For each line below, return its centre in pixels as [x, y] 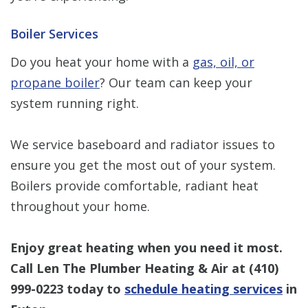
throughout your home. [80, 206]
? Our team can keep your [176, 82]
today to [94, 288]
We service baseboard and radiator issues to [143, 144]
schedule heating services [203, 288]
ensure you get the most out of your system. [143, 165]
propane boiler [55, 82]
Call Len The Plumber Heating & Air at [130, 268]
